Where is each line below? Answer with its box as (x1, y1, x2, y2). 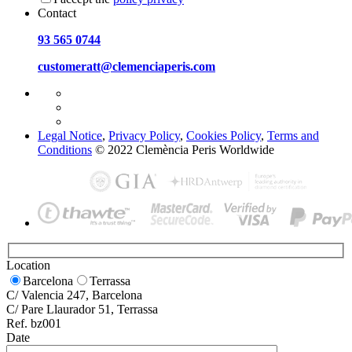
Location (6, 258, 50, 272)
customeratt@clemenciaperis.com (38, 59, 215, 73)
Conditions (38, 142, 92, 156)
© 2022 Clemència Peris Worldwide (92, 142, 274, 156)
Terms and (267, 128, 319, 142)
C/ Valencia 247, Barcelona (6, 288, 142, 302)
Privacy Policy (108, 128, 180, 142)
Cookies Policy (186, 128, 261, 142)
